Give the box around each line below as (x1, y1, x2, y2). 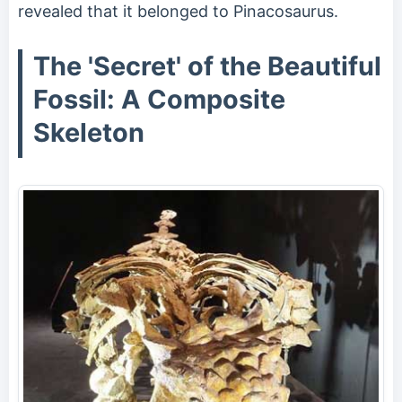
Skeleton (33, 116, 144, 148)
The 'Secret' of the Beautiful (33, 49, 381, 82)
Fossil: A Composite (33, 83, 285, 115)
